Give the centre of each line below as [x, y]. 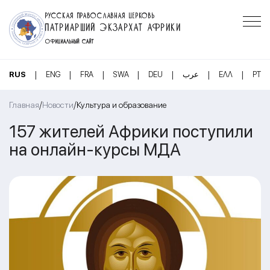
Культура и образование [121, 105]
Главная [24, 105]
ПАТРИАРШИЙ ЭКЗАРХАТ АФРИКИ [113, 26]
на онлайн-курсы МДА [95, 149]
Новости [58, 105]
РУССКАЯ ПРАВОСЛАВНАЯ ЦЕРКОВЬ [100, 14]
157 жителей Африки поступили [131, 131]
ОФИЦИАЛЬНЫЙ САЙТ [70, 40]
